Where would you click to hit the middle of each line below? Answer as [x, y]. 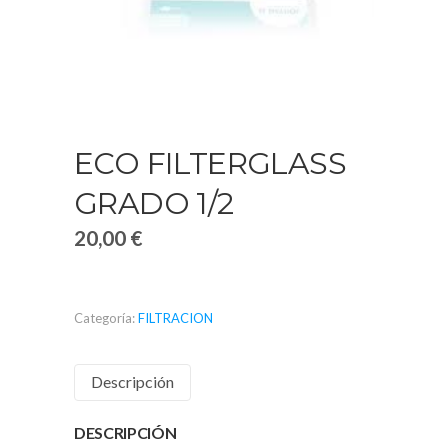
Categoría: [106, 318]
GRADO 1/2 [154, 203]
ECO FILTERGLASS [210, 163]
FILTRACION [175, 318]
